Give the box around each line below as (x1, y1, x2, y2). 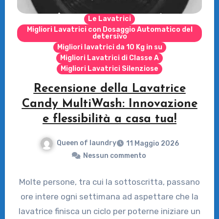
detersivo (92, 32, 127, 41)
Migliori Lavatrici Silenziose (61, 65, 158, 73)
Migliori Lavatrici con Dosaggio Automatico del (26, 25, 193, 34)
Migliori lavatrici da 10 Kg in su (57, 43, 162, 52)
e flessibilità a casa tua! (43, 113, 176, 126)
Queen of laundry (57, 139, 116, 148)
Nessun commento (83, 151, 146, 160)
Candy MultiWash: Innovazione (22, 98, 197, 110)
